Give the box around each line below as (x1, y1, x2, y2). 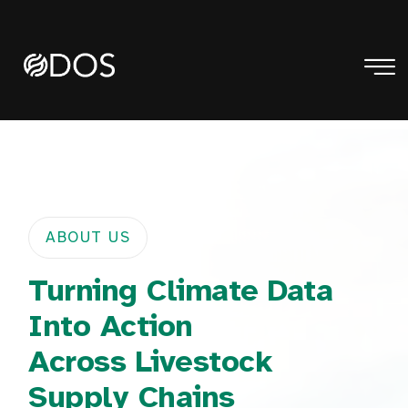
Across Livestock (28, 342, 273, 382)
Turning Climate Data (28, 271, 333, 311)
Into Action (28, 307, 193, 346)
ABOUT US (46, 228, 131, 248)
